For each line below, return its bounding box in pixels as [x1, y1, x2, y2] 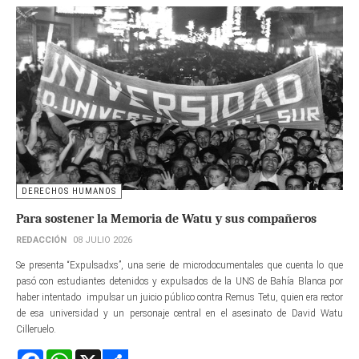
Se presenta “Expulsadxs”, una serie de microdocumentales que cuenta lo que [16, 260, 343, 272]
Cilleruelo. [16, 324, 56, 336]
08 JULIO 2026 [73, 235, 132, 246]
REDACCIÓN [16, 235, 67, 246]
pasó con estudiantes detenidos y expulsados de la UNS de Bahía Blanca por [16, 276, 343, 288]
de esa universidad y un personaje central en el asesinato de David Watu [16, 308, 343, 320]
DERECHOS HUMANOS [22, 186, 116, 197]
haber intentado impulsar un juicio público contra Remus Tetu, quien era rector [16, 292, 343, 304]
